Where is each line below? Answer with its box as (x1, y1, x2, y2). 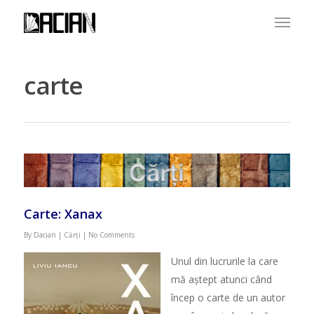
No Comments (88, 229, 135, 240)
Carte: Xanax (23, 205, 102, 222)
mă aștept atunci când (170, 272, 272, 286)
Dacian (33, 229, 56, 240)
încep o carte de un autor (170, 290, 285, 304)
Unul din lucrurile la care (170, 254, 278, 268)
